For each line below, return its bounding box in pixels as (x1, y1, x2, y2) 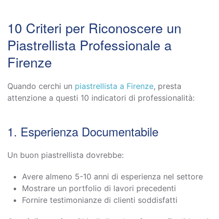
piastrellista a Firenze (75, 81, 153, 91)
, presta (153, 81, 181, 91)
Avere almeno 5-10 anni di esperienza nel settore (22, 171, 203, 181)
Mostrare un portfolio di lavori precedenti (22, 183, 176, 193)
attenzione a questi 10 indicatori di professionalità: (7, 92, 195, 103)
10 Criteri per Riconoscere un (7, 18, 181, 37)
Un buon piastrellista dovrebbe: (7, 150, 124, 160)
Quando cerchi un (7, 81, 75, 91)
